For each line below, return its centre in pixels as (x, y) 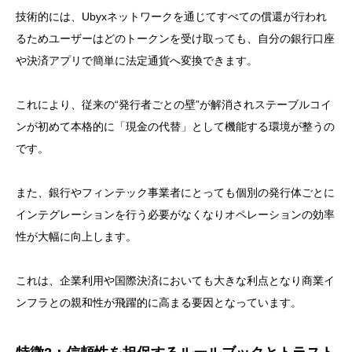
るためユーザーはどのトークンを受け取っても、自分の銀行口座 (175, 39)
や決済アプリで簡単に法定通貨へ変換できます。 (137, 61)
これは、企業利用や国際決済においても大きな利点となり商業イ (175, 281)
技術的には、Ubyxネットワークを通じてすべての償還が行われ (171, 17)
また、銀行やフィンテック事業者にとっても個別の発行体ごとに (175, 193)
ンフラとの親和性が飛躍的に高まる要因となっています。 (159, 303)
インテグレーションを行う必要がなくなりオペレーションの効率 (175, 215)
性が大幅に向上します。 (76, 237)
